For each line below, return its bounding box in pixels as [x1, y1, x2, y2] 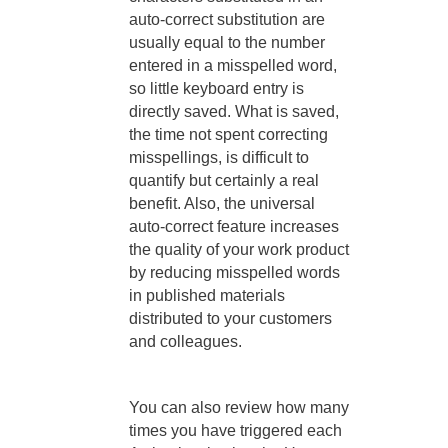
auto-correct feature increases [129, 218, 339, 236]
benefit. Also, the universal [129, 195, 315, 213]
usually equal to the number [129, 34, 325, 52]
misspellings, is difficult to [129, 149, 309, 167]
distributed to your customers [129, 310, 332, 328]
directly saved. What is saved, [129, 103, 339, 121]
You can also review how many [129, 399, 349, 417]
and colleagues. [129, 333, 242, 351]
